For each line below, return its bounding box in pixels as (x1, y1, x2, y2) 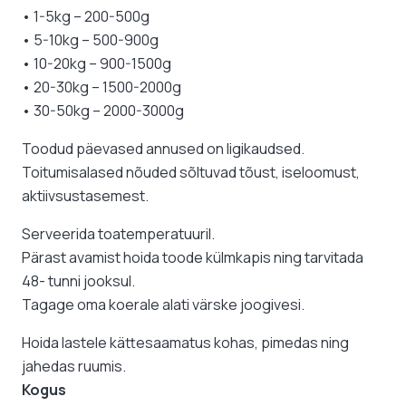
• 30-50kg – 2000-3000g (22, 100, 184, 121)
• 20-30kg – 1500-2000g (22, 76, 181, 97)
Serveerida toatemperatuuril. (22, 223, 215, 244)
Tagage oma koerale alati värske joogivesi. (22, 294, 304, 314)
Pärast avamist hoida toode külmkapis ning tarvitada (22, 246, 363, 267)
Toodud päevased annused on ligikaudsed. (22, 138, 304, 159)
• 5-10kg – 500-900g (22, 29, 159, 50)
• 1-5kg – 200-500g (22, 5, 150, 26)
